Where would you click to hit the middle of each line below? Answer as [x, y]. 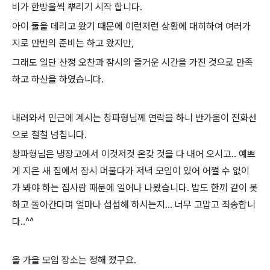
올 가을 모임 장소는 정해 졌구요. [74, 260]
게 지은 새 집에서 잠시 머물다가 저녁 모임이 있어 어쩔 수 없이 [131, 171]
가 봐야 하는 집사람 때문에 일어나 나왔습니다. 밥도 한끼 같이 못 [135, 188]
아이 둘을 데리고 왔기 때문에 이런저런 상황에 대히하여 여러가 [131, 26]
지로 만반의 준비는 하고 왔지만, [73, 43]
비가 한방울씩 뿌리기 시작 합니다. [77, 7]
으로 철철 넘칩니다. [49, 135]
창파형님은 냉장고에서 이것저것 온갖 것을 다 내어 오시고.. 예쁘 [134, 154]
